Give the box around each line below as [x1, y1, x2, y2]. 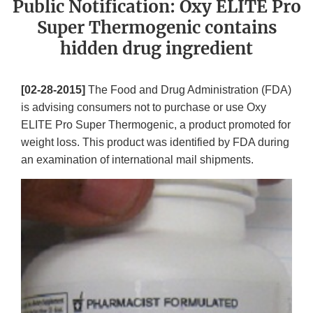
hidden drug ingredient [60, 38, 253, 60]
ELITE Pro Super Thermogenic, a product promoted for [21, 119, 291, 131]
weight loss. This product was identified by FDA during [21, 136, 289, 149]
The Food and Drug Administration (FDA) [85, 84, 291, 96]
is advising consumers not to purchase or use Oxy [21, 101, 266, 114]
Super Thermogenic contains [36, 17, 277, 39]
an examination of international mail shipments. [21, 154, 254, 166]
